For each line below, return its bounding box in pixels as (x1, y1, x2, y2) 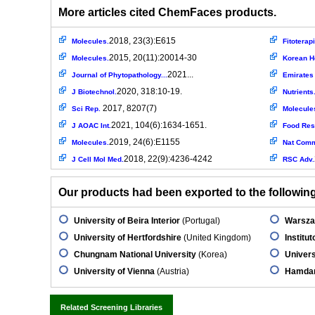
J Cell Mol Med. (72, 155, 124, 163)
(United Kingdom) (181, 233, 251, 243)
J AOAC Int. (72, 122, 111, 129)
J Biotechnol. (72, 88, 117, 96)
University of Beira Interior (74, 216, 180, 226)
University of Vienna (74, 266, 155, 276)
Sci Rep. (72, 105, 103, 112)
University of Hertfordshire (74, 233, 181, 243)
